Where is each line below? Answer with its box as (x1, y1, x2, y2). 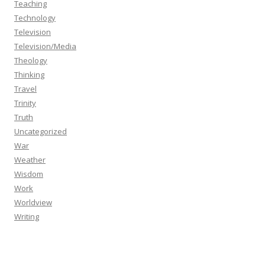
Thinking (14, 69, 44, 80)
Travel (14, 83, 37, 94)
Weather (14, 154, 46, 165)
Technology (14, 12, 56, 23)
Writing (14, 211, 39, 222)
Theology (14, 55, 47, 66)
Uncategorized (14, 126, 67, 137)
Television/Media (14, 41, 76, 51)
